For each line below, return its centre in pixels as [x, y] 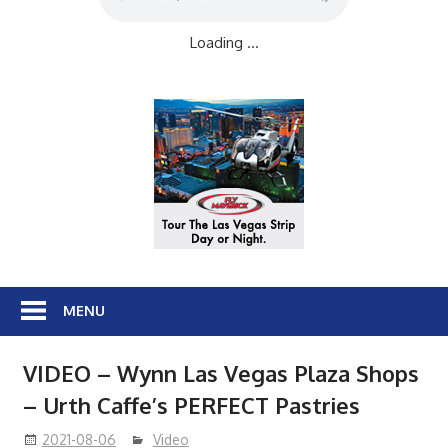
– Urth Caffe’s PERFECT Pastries [191, 405]
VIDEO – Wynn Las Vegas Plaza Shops [220, 373]
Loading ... [224, 42]
